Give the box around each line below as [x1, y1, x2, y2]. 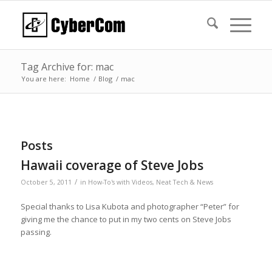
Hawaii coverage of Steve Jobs [20, 157, 203, 174]
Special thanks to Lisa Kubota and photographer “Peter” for [20, 201, 239, 212]
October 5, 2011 [20, 178, 72, 186]
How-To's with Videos [87, 178, 152, 186]
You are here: [21, 74, 66, 83]
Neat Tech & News [155, 178, 213, 186]
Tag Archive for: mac [20, 60, 114, 73]
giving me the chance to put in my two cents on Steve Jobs [20, 214, 231, 225]
